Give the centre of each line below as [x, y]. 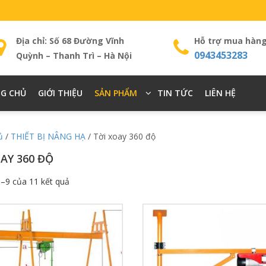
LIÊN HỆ [220, 93]
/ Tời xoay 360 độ [121, 136]
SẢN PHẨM [115, 93]
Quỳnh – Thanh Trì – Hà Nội [74, 55]
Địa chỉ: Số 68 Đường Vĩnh [70, 40]
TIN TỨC [175, 93]
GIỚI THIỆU [60, 93]
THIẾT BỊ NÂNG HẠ [48, 136]
